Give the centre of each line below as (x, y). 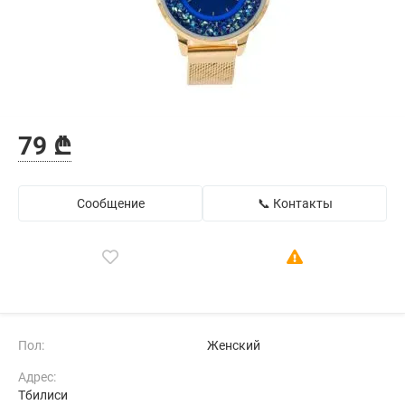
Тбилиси (43, 395)
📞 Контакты (295, 203)
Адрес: (37, 377)
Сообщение (110, 203)
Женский (234, 345)
